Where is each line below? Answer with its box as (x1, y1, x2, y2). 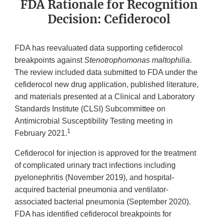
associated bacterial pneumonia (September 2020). (15, 198, 191, 206)
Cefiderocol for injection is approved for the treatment (15, 149, 196, 158)
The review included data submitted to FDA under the (15, 68, 198, 77)
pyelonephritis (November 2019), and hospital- (15, 173, 174, 182)
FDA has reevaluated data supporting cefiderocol (15, 44, 183, 53)
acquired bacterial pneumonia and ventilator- (15, 185, 168, 194)
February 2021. (15, 129, 67, 138)
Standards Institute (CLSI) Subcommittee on (15, 105, 165, 113)
